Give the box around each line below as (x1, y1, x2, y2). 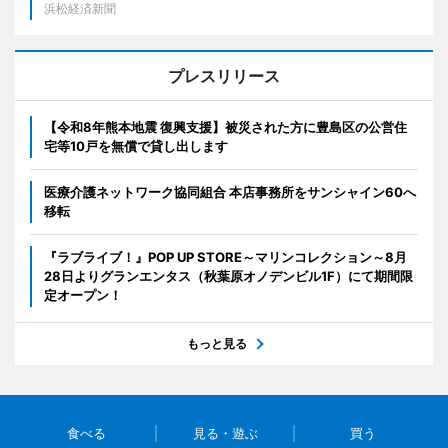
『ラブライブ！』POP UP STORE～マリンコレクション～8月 (44, 248, 407, 265)
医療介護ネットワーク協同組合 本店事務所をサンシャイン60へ (44, 183, 416, 200)
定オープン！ (44, 286, 122, 303)
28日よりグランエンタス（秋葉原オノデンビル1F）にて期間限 (44, 267, 413, 284)
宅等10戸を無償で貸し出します (44, 137, 228, 154)
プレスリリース (168, 65, 280, 86)
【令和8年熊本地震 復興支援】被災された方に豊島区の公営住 (44, 118, 407, 135)
